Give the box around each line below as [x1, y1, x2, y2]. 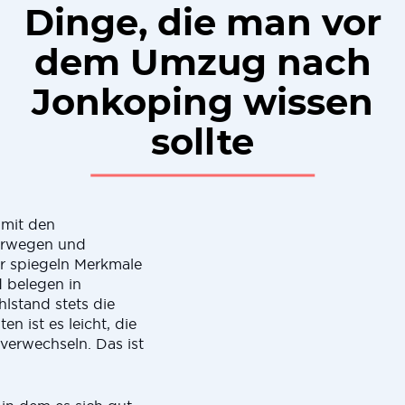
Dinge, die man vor [24, 6, 381, 42]
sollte [151, 126, 254, 162]
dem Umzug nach [33, 46, 372, 82]
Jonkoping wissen [32, 86, 373, 122]
